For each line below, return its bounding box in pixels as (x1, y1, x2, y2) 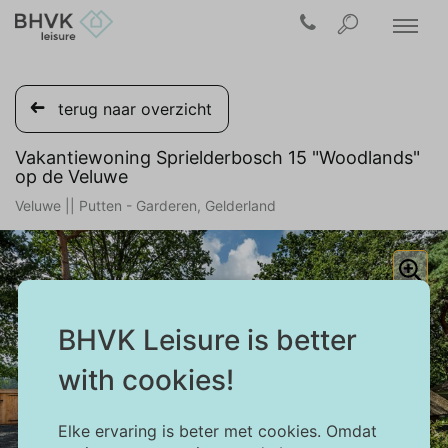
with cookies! (57, 363, 234, 397)
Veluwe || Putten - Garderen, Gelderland (15, 197, 276, 214)
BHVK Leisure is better (57, 323, 357, 357)
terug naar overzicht (58, 99, 212, 119)
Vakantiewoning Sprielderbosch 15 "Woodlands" (15, 147, 420, 168)
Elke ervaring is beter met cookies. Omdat (57, 421, 377, 441)
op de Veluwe (15, 166, 128, 187)
